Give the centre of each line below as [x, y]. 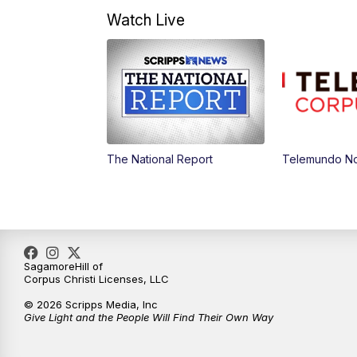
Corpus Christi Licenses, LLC [96, 279]
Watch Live [146, 20]
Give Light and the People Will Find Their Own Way [149, 318]
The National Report [160, 159]
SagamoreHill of [63, 267]
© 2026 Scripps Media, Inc [91, 305]
